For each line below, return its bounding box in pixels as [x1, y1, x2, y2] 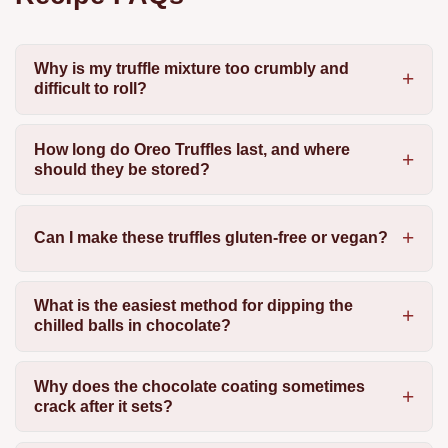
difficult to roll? [33, 80, 147, 98]
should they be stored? [33, 160, 210, 178]
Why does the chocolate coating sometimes [33, 377, 365, 395]
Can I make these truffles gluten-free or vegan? [33, 229, 388, 247]
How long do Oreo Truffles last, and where [33, 140, 350, 158]
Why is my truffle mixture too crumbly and [33, 60, 349, 78]
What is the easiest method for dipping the [33, 297, 353, 315]
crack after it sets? [33, 397, 173, 415]
